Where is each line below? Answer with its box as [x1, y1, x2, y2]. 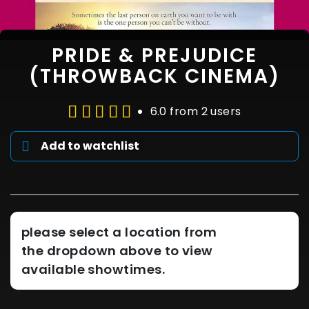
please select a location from [21, 223, 217, 241]
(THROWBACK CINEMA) [29, 63, 280, 90]
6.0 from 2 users [150, 103, 241, 119]
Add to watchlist [41, 138, 140, 154]
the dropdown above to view [21, 242, 213, 260]
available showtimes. [21, 261, 165, 279]
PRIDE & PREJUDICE [52, 42, 257, 69]
